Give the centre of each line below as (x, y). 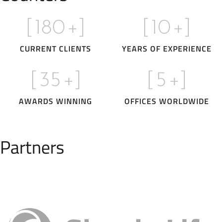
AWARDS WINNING (55, 101)
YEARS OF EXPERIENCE (166, 49)
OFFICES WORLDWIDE (166, 101)
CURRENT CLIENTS (55, 49)
